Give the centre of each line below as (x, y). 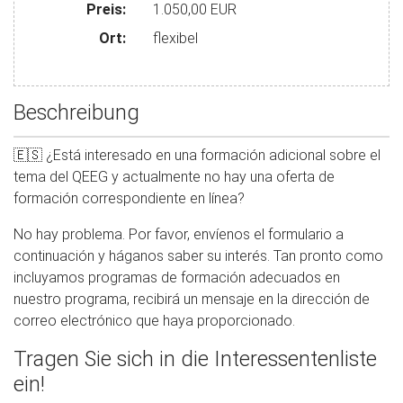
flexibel (175, 38)
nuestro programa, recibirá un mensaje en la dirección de (192, 299)
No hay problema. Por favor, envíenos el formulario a (179, 234)
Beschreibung (76, 112)
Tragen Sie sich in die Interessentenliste (195, 358)
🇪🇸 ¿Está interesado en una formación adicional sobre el (197, 155)
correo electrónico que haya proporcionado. (154, 320)
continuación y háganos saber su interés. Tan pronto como (198, 255)
